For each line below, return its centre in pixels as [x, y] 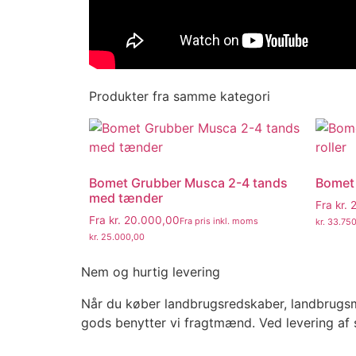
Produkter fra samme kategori [180, 97]
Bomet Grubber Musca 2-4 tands [188, 183]
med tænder [126, 198]
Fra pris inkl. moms [219, 221]
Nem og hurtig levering [151, 272]
